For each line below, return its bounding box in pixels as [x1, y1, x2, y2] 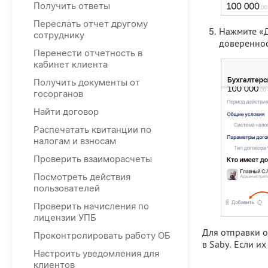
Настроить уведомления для [33, 248, 159, 259]
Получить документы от [33, 77, 140, 88]
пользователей [33, 182, 100, 194]
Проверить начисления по [33, 200, 149, 212]
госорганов [33, 88, 83, 99]
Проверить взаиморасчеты [33, 153, 152, 165]
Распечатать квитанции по [33, 124, 151, 135]
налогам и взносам [33, 135, 116, 147]
